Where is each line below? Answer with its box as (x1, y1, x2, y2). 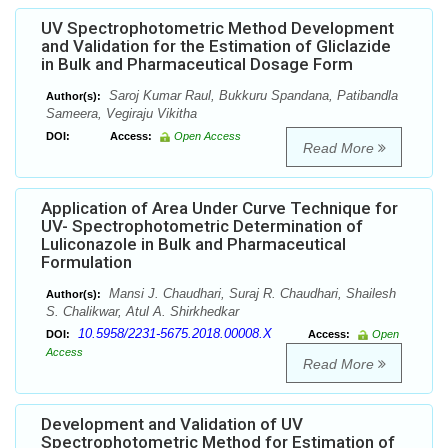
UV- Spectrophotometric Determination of (41, 216, 363, 237)
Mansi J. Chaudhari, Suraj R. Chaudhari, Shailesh (105, 286, 396, 302)
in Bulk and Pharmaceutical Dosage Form (41, 54, 353, 75)
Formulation (41, 252, 132, 273)
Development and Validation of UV (41, 414, 303, 435)
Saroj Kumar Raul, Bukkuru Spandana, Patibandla (105, 88, 398, 104)
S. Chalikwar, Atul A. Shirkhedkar (46, 304, 239, 320)
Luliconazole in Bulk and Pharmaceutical (41, 234, 346, 255)
